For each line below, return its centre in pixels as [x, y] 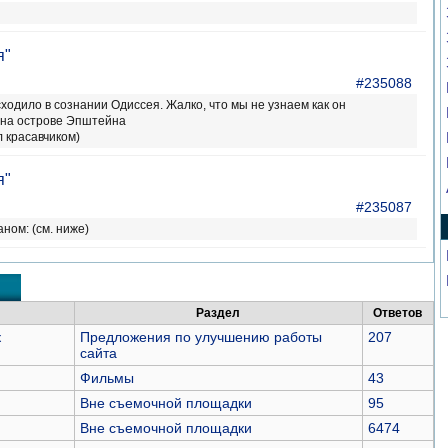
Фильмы [106, 378]
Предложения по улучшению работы [200, 337]
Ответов [397, 313]
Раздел [218, 313]
